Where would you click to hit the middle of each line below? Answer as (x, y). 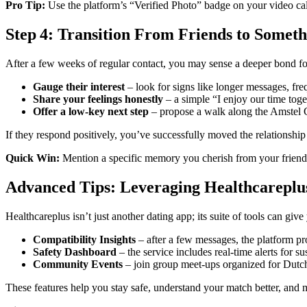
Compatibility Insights (84, 239)
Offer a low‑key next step (91, 111)
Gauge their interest (79, 86)
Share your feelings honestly (98, 99)
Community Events (78, 264)
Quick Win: (33, 158)
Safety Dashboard (75, 251)
